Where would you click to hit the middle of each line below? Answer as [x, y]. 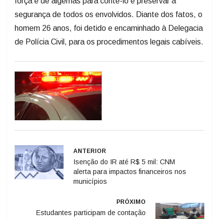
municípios [90, 181]
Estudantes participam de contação [91, 212]
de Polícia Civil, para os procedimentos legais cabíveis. [109, 42]
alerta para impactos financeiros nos [130, 171]
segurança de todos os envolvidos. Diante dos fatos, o [109, 14]
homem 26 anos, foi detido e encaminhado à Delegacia [109, 28]
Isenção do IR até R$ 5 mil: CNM [124, 162]
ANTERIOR [90, 151]
